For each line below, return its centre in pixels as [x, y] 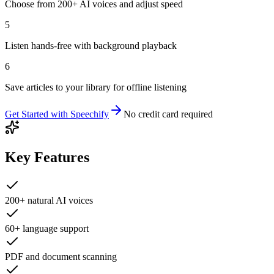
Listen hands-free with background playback [91, 46]
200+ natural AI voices [49, 201]
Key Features [47, 157]
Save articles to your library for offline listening [96, 87]
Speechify [90, 114]
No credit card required [168, 114]
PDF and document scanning [61, 257]
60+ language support [47, 229]
